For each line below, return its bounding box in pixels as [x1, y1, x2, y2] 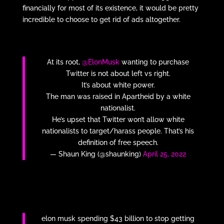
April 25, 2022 [143, 150, 186, 158]
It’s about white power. [81, 81, 155, 89]
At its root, [47, 58, 82, 66]
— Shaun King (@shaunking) [50, 150, 143, 158]
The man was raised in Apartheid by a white [45, 92, 190, 101]
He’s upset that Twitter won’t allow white [51, 115, 184, 124]
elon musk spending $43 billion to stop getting [41, 214, 195, 223]
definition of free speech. [77, 138, 158, 147]
